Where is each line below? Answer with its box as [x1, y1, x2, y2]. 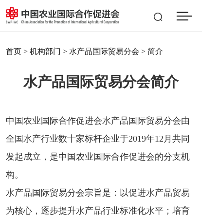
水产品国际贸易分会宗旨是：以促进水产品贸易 [6, 188, 190, 198]
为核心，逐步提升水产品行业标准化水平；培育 [6, 206, 190, 216]
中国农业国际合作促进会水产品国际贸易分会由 [6, 116, 190, 126]
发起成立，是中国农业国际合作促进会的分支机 [6, 152, 190, 162]
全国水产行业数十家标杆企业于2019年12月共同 [6, 134, 190, 144]
